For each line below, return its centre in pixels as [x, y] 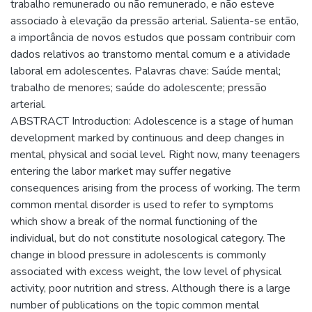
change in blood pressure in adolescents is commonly [138, 255]
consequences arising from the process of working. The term [155, 188]
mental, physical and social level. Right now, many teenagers [155, 154]
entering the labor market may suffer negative [121, 171]
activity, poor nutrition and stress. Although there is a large [150, 288]
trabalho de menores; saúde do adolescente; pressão [139, 87]
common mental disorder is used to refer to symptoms [142, 204]
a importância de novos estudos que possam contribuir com [153, 37]
